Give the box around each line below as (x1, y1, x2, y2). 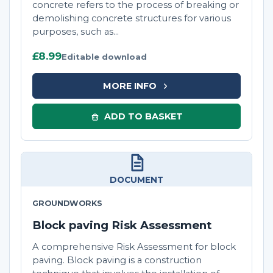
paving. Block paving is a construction (32, 255, 202, 266)
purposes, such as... (32, 26, 119, 38)
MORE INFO (102, 80, 157, 91)
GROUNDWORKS (32, 199, 102, 208)
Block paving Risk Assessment (32, 218, 211, 233)
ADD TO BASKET (104, 110, 183, 122)
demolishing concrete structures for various (32, 13, 231, 24)
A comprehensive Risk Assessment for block (32, 241, 236, 253)
